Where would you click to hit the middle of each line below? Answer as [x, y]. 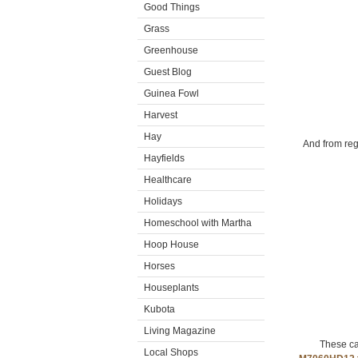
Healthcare [168, 180]
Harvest [161, 115]
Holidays [163, 201]
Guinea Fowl [171, 93]
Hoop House [171, 245]
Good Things [172, 7]
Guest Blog [168, 72]
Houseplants [171, 288]
